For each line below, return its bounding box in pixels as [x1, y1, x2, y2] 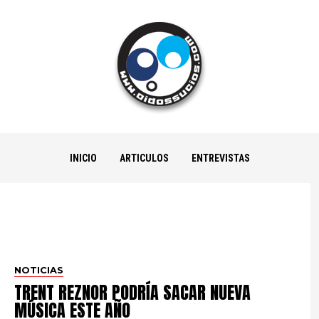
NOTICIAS [14, 264, 64, 276]
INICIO [69, 152, 97, 164]
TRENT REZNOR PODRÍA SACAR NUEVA [14, 279, 251, 305]
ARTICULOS [119, 152, 169, 164]
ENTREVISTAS [191, 152, 250, 164]
